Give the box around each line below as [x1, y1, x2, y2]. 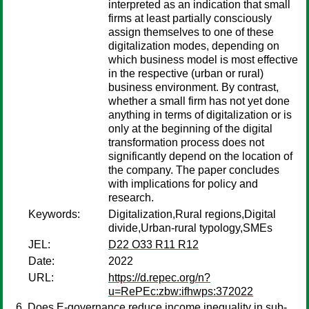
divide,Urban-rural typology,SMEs [108, 222, 272, 234]
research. [108, 192, 154, 203]
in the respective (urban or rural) [108, 68, 263, 79]
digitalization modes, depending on [108, 40, 279, 52]
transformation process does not [108, 137, 264, 148]
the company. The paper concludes [108, 164, 279, 176]
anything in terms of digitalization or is [108, 109, 292, 121]
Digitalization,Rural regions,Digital [108, 208, 276, 220]
